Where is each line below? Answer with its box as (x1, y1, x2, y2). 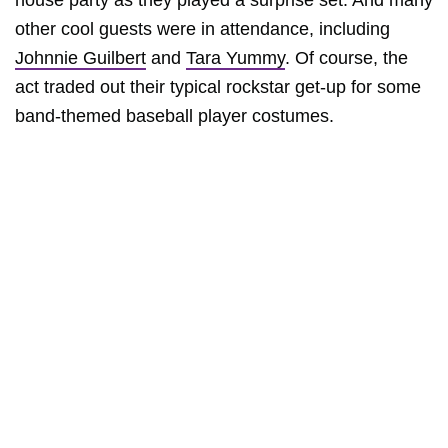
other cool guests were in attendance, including (15, 19, 390, 39)
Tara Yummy (186, 48, 285, 68)
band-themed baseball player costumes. (15, 106, 334, 126)
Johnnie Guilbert (15, 48, 146, 68)
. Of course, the (285, 48, 408, 68)
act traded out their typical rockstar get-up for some (15, 77, 421, 97)
